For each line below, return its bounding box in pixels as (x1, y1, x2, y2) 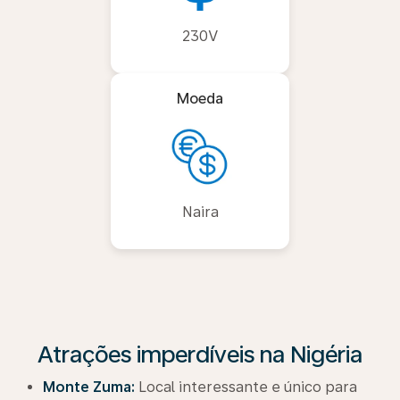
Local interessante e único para (135, 378, 357, 396)
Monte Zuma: (43, 378, 135, 396)
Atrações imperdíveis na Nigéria (37, 339, 362, 368)
